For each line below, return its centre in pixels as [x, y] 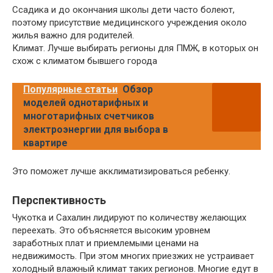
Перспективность [59, 200]
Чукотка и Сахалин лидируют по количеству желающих [129, 218]
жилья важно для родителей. [73, 36]
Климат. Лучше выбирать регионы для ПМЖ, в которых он [135, 48]
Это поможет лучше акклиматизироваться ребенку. [121, 172]
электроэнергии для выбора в [96, 130]
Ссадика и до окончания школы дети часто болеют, [123, 10]
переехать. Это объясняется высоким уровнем [111, 231]
